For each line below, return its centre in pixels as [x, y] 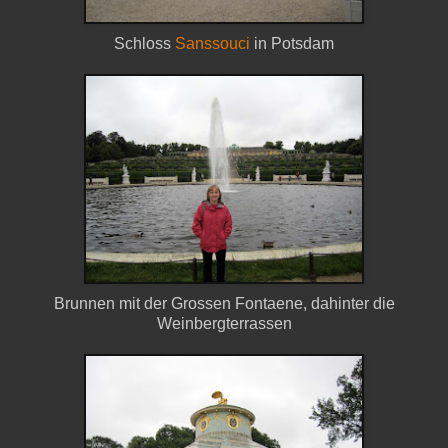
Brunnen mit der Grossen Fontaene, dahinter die [224, 304]
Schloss [144, 44]
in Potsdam [292, 44]
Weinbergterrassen [224, 324]
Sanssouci [212, 44]
